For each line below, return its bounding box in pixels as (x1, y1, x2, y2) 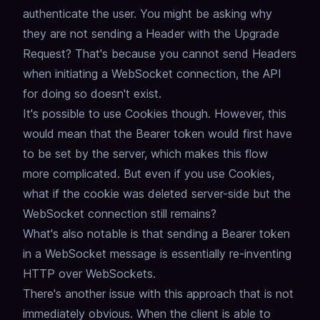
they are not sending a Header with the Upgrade (23, 26, 279, 41)
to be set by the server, (23, 146, 147, 161)
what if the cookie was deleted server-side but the (23, 186, 291, 201)
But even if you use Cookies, (124, 166, 274, 181)
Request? (23, 46, 71, 61)
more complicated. (23, 166, 120, 181)
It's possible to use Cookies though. (23, 106, 211, 121)
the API (242, 66, 281, 81)
